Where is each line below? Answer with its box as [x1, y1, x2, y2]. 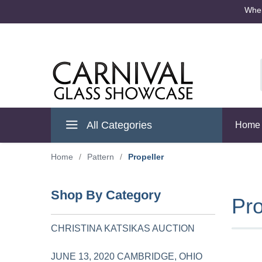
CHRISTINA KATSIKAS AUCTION [51, 223, 195, 233]
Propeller [128, 152, 164, 161]
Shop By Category [51, 188, 161, 202]
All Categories [84, 119, 152, 131]
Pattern [87, 152, 114, 161]
